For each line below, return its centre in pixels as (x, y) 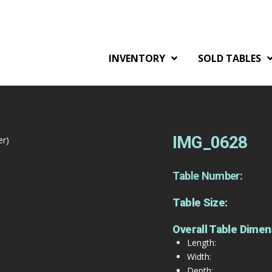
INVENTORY (137, 59)
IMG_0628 (210, 142)
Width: (199, 256)
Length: (201, 242)
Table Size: (200, 202)
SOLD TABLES (229, 59)
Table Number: (208, 175)
